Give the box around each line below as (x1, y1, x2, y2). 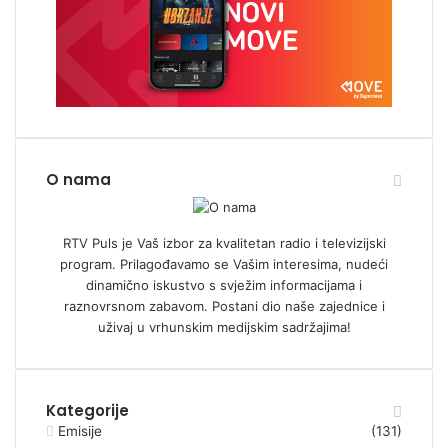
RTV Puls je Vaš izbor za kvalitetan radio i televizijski (62, 234, 386, 251)
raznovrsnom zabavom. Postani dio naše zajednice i (63, 297, 385, 314)
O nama (46, 168, 111, 190)
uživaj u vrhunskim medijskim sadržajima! (97, 318, 351, 335)
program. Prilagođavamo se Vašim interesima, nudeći (60, 255, 388, 272)
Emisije (58, 422, 102, 439)
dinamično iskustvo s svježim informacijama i (86, 276, 362, 293)
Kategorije (46, 399, 129, 421)
